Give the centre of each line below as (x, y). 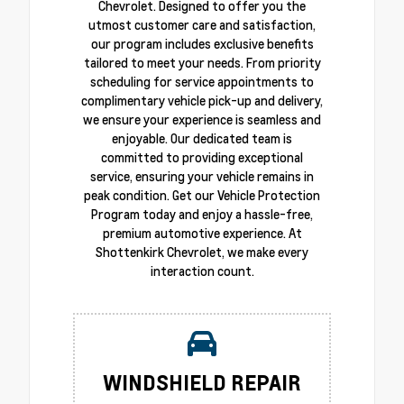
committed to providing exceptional (202, 158)
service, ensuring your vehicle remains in (202, 177)
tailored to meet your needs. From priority (202, 63)
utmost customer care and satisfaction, (202, 25)
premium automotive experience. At (202, 234)
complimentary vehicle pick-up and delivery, (202, 101)
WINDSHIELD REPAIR (202, 383)
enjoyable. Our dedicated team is (202, 139)
